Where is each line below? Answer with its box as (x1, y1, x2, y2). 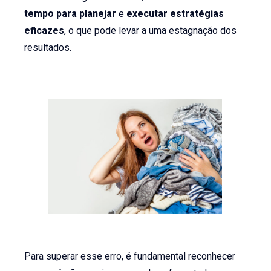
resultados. (24, 41, 72, 53)
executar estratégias (126, 7, 224, 19)
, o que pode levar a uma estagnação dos (64, 24, 237, 36)
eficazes (24, 24, 65, 36)
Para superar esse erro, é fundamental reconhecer (24, 250, 236, 262)
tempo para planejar (24, 7, 117, 19)
